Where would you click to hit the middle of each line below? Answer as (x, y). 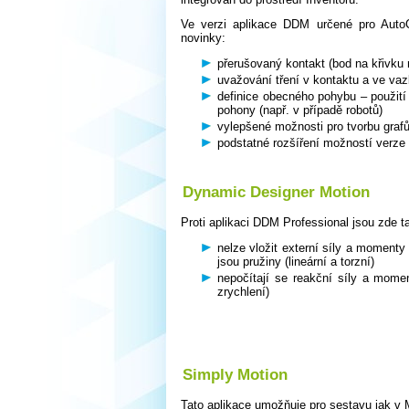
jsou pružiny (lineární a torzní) (296, 262)
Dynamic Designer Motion (276, 192)
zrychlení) (243, 292)
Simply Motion (235, 375)
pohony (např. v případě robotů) (300, 110)
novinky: (203, 38)
